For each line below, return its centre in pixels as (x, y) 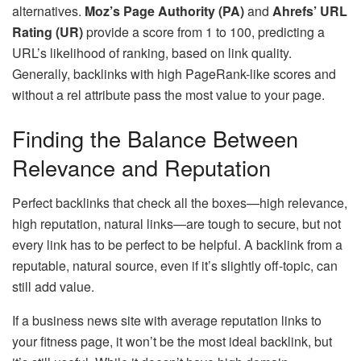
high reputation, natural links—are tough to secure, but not (176, 224)
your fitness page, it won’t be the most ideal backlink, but (172, 342)
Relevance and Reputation (141, 167)
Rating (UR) (48, 32)
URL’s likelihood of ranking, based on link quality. (152, 53)
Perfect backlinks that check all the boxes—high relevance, (180, 203)
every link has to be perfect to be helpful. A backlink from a (177, 245)
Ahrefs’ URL (310, 11)
